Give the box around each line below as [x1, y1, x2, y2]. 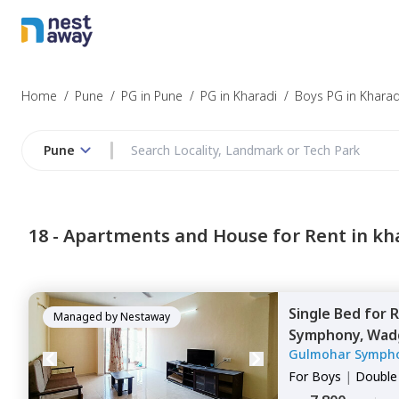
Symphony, [289, 325, 367, 345]
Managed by [53, 309, 118, 324]
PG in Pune [121, 87, 183, 104]
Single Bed [289, 304, 364, 323]
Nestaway [120, 309, 170, 324]
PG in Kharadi [200, 87, 277, 104]
